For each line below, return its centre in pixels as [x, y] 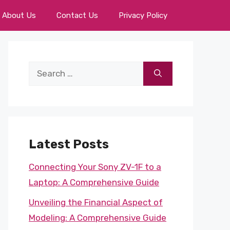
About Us [19, 15]
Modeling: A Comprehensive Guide [98, 217]
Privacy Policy [143, 15]
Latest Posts [69, 144]
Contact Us [77, 15]
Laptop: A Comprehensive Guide [94, 182]
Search [42, 69]
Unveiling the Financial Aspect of [96, 202]
